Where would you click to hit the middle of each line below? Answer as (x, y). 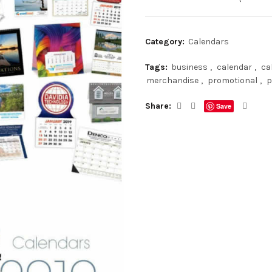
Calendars (209, 42)
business (189, 67)
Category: (166, 42)
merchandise (172, 80)
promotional (233, 80)
